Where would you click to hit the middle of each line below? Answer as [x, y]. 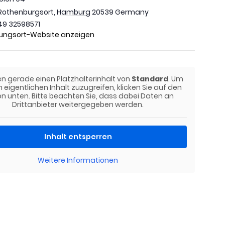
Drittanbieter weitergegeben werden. [78, 104]
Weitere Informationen [78, 160]
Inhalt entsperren [78, 137]
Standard [150, 79]
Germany [132, 12]
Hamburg [74, 12]
